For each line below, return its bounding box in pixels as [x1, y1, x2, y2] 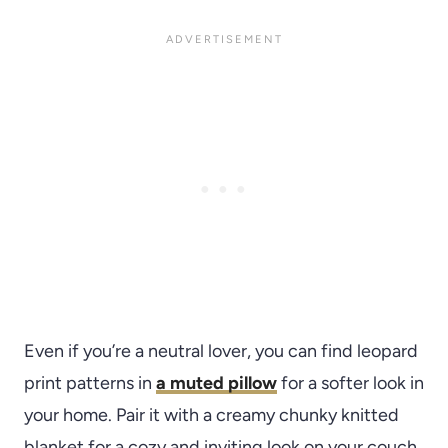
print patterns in [24, 372, 156, 395]
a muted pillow [156, 372, 277, 395]
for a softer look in [277, 372, 424, 395]
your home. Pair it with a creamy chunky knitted [24, 404, 399, 427]
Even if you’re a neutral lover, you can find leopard [24, 340, 418, 363]
